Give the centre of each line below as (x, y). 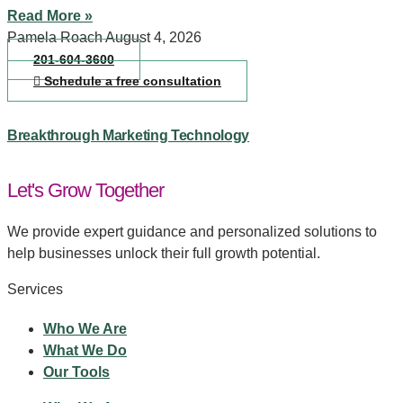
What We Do (85, 351)
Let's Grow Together (85, 191)
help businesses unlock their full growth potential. (164, 254)
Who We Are (85, 329)
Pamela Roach (56, 37)
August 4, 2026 (153, 37)
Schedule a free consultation (133, 81)
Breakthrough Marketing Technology (129, 136)
